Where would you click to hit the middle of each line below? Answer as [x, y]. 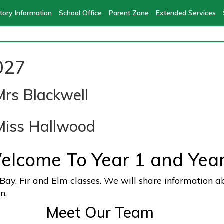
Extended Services [186, 13]
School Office [80, 13]
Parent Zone [129, 13]
